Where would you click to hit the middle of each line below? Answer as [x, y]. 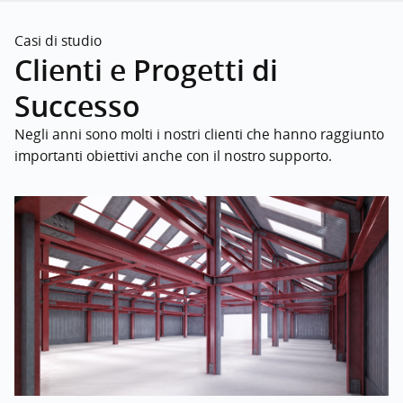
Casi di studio [58, 41]
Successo [77, 106]
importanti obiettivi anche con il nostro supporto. [173, 156]
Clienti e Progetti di [146, 70]
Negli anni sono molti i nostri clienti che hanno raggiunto [199, 134]
